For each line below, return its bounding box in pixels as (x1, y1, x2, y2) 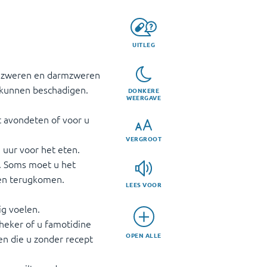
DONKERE (128, 86, 160, 95)
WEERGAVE (126, 93, 161, 103)
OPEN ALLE (126, 231, 162, 240)
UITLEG (132, 39, 155, 49)
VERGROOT (126, 134, 162, 144)
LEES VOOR (125, 180, 162, 190)
